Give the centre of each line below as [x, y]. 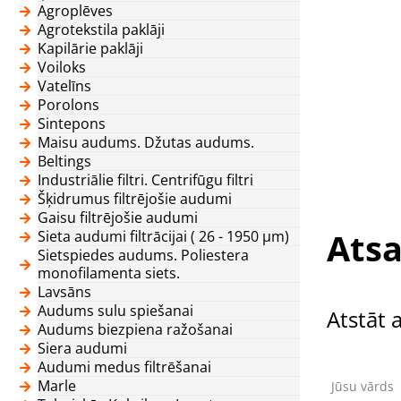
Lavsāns [64, 291]
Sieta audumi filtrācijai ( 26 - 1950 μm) [163, 236]
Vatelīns [64, 85]
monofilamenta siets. [109, 273]
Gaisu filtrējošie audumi [118, 217]
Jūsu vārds [362, 386]
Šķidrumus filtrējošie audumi [135, 198]
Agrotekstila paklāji [101, 29]
